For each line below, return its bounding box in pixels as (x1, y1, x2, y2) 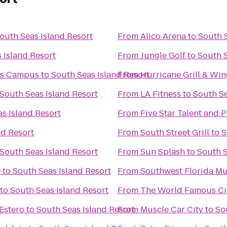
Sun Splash (140, 146, 185, 158)
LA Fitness (140, 88, 181, 100)
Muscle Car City (140, 204, 203, 215)
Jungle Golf (140, 50, 185, 61)
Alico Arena (140, 30, 186, 42)
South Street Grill (140, 127, 209, 138)
